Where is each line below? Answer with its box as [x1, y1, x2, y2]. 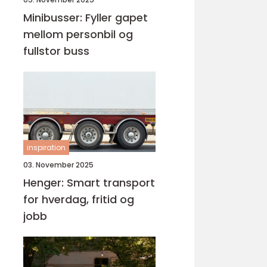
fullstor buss [23, 44, 89, 58]
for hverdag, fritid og [23, 192, 134, 207]
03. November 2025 [23, 160, 94, 170]
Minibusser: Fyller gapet [23, 10, 148, 25]
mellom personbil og [23, 27, 133, 42]
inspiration [27, 142, 66, 153]
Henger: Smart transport [23, 175, 155, 190]
